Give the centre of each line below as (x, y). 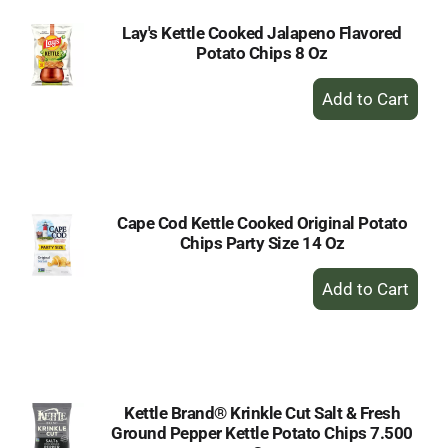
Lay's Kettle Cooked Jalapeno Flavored (262, 33)
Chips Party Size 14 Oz (262, 243)
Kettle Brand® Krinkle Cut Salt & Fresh (262, 413)
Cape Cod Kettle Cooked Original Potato (262, 223)
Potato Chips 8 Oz (262, 53)
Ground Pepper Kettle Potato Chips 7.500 (262, 433)
